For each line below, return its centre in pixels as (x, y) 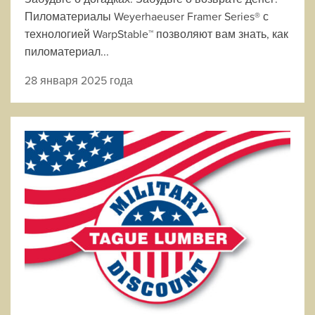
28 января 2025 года (79, 80)
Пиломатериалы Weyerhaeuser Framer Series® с (147, 16)
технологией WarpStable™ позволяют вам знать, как (156, 34)
